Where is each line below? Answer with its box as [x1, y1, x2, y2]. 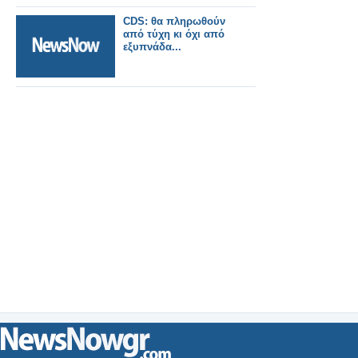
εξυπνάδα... [123, 41, 181, 53]
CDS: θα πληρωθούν [123, 15, 225, 27]
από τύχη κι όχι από [123, 28, 225, 40]
